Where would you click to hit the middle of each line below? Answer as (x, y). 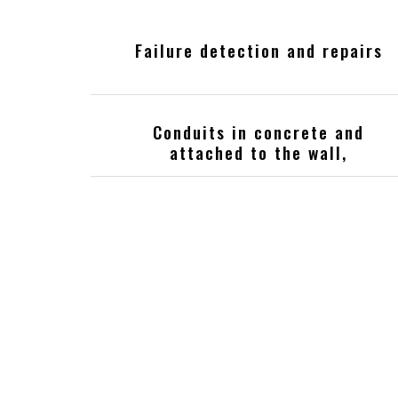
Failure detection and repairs (259, 51)
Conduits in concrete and (259, 132)
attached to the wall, (259, 153)
